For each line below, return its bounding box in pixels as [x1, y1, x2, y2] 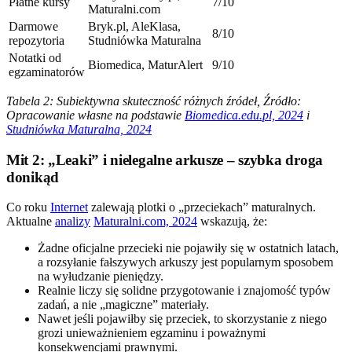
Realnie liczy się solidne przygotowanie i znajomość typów [38, 284, 331, 298]
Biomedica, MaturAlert [88, 57, 203, 71]
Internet [50, 200, 88, 214]
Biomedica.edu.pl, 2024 [185, 108, 303, 122]
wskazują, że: [197, 214, 267, 229]
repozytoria [9, 33, 64, 47]
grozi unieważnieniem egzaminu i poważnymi [38, 326, 266, 340]
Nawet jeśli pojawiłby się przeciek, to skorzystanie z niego [38, 312, 327, 326]
